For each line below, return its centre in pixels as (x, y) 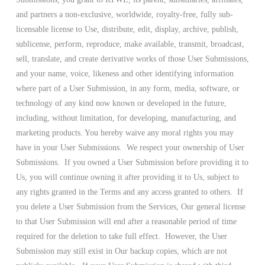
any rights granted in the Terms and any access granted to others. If (129, 192)
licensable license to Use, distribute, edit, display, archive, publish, (127, 30)
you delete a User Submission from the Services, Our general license (130, 207)
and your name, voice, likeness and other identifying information (125, 74)
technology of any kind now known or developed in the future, (121, 104)
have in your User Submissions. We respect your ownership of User (130, 148)
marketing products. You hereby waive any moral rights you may (125, 133)
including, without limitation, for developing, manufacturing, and (126, 118)
